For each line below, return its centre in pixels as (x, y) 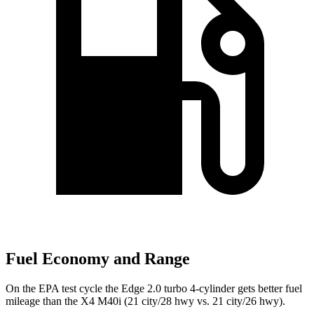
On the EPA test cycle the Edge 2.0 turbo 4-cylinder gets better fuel (154, 288)
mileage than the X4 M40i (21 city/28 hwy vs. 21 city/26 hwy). (145, 301)
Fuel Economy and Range (98, 259)
